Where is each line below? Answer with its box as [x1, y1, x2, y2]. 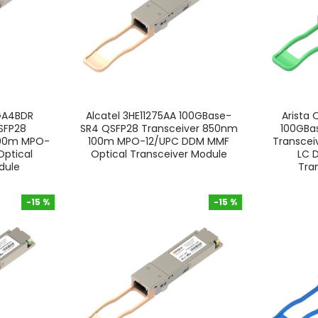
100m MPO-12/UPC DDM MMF [88, 133, 230, 148]
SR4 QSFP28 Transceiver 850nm [79, 121, 238, 136]
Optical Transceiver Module [90, 146, 227, 161]
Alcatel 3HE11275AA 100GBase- [86, 108, 232, 123]
